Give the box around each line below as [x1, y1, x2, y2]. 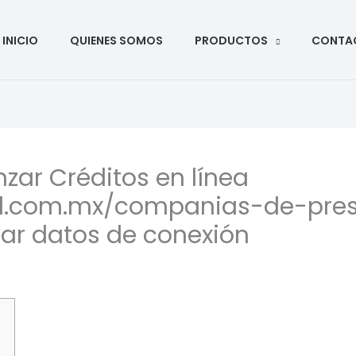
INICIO [2, 32, 38, 48]
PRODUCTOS [195, 32, 268, 48]
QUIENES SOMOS [70, 32, 163, 48]
